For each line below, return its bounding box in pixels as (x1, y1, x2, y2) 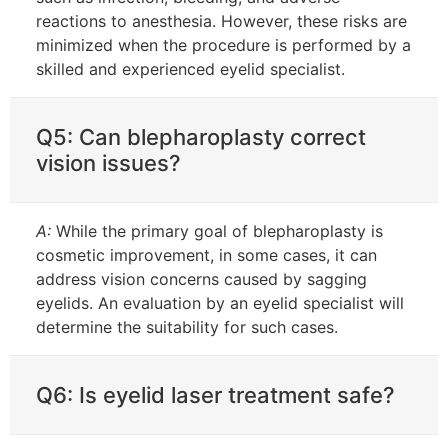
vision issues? (36, 149, 181, 176)
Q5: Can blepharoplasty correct (36, 123, 366, 150)
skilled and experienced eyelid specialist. (36, 58, 345, 79)
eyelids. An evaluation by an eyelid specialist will (36, 292, 404, 313)
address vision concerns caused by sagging (36, 268, 367, 289)
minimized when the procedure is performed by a (36, 34, 411, 55)
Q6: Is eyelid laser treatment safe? (36, 381, 395, 408)
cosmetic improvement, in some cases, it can (36, 244, 377, 265)
